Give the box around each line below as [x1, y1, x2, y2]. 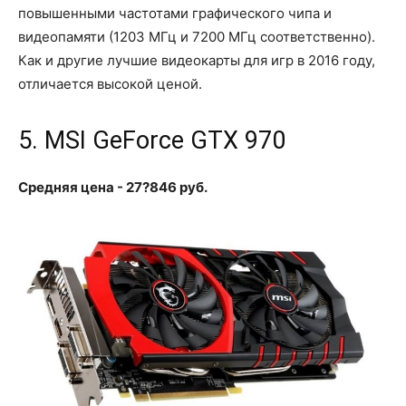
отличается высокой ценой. [18, 74, 202, 92]
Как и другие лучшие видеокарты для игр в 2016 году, [18, 51, 375, 69]
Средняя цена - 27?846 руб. [18, 178, 208, 196]
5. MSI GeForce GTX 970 [18, 125, 285, 155]
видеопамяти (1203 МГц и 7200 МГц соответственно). [18, 27, 375, 45]
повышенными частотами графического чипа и [18, 4, 332, 22]
